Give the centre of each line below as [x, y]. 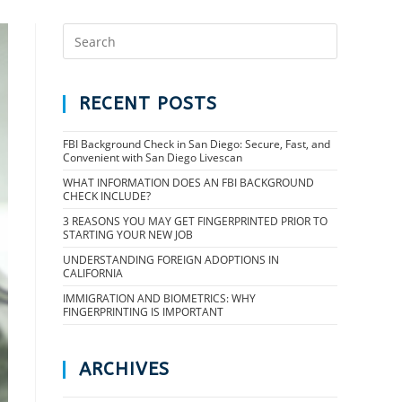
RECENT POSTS [148, 104]
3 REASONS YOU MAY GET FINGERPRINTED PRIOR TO [195, 221]
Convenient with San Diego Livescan [153, 157]
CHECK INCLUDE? [107, 196]
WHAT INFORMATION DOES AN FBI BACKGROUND [188, 183]
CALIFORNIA [93, 273]
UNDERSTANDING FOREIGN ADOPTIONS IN [171, 260]
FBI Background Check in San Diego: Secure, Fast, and [197, 144]
